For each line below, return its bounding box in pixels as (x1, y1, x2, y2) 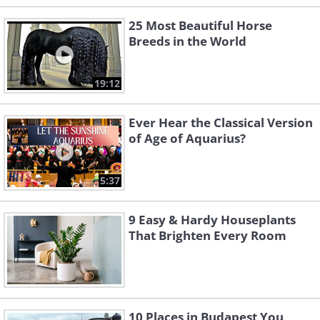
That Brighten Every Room (129, 227, 286, 244)
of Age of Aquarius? (129, 130, 246, 147)
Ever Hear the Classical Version (129, 114, 313, 131)
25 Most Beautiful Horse (129, 17, 272, 34)
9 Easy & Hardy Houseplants (129, 211, 296, 229)
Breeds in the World (129, 33, 246, 50)
